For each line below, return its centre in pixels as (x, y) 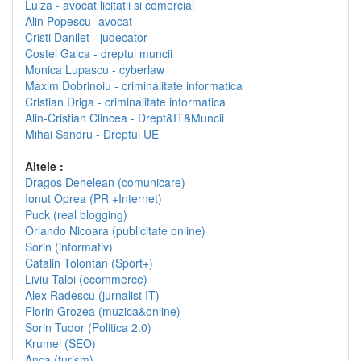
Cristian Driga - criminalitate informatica (125, 102)
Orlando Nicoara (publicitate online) (115, 231)
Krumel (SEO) (60, 344)
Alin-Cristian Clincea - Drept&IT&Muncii (124, 118)
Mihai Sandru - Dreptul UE (92, 134)
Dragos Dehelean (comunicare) (105, 183)
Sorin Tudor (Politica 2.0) (88, 328)
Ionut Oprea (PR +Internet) (93, 199)
